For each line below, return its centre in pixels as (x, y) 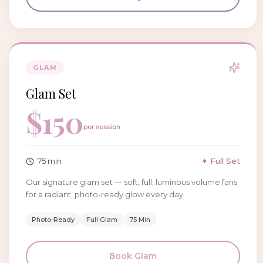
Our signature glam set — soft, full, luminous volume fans (131, 182)
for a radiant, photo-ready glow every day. (105, 194)
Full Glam (102, 220)
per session (102, 127)
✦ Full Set (221, 161)
